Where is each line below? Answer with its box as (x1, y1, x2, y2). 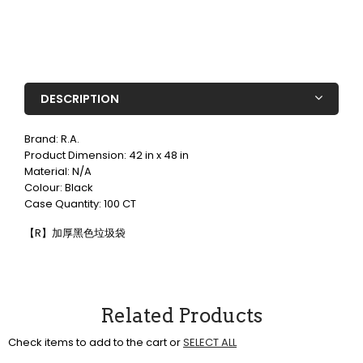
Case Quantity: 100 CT (24, 196, 136, 212)
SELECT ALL (183, 335, 237, 351)
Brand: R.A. (24, 131, 79, 147)
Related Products (100, 304, 263, 328)
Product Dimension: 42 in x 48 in (24, 147, 189, 164)
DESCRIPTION (41, 91, 119, 108)
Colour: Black (24, 180, 93, 196)
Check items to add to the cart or (8, 335, 183, 351)
